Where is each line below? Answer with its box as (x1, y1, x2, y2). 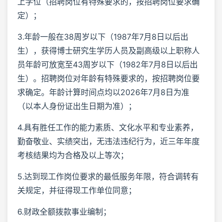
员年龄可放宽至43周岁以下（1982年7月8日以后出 (17, 59, 198, 69)
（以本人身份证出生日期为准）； (17, 101, 136, 111)
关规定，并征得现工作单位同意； (17, 185, 136, 195)
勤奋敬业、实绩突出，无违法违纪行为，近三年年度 (17, 136, 200, 146)
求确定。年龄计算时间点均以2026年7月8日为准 (17, 87, 189, 97)
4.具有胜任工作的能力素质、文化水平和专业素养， (17, 122, 198, 132)
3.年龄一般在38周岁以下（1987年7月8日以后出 (17, 31, 188, 42)
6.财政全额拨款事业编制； (17, 206, 111, 217)
